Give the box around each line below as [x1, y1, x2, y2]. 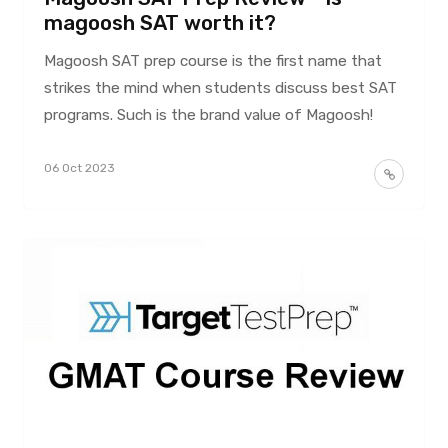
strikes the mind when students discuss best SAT [43, 78, 397, 97]
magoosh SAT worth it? [43, 10, 276, 35]
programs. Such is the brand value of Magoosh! [43, 105, 373, 124]
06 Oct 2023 [43, 160, 115, 175]
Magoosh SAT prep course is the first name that [43, 51, 382, 70]
